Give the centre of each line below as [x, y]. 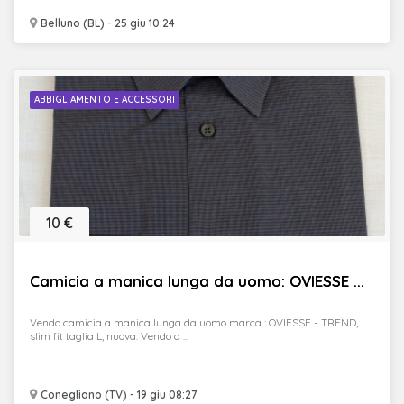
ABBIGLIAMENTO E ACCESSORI [105, 100]
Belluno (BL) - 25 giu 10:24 [106, 23]
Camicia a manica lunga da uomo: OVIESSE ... [197, 281]
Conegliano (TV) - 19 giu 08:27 [117, 395]
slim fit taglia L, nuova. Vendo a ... [109, 336]
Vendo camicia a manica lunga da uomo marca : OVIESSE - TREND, [194, 322]
